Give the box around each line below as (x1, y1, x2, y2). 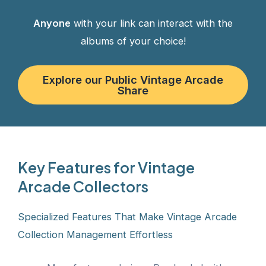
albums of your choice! (80, 34, 186, 47)
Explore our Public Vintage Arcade (43, 72, 223, 86)
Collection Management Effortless (18, 228, 173, 240)
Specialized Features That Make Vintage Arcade (18, 210, 237, 223)
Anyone (33, 17, 71, 29)
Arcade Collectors (18, 176, 148, 196)
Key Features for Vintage (18, 157, 195, 177)
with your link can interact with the (71, 17, 233, 29)
